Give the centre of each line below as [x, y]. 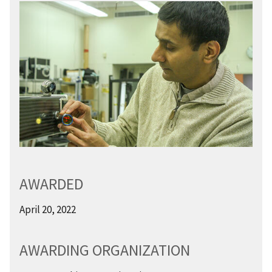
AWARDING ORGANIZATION [105, 250]
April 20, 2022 [48, 209]
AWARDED [51, 184]
